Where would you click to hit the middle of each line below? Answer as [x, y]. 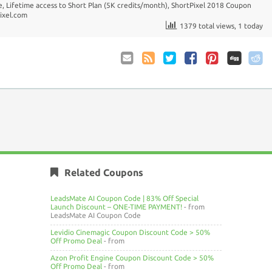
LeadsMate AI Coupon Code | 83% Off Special [124, 198]
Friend [131, 102]
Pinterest [221, 74]
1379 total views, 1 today [221, 25]
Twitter [175, 74]
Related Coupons [104, 172]
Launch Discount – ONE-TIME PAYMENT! [116, 207]
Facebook [200, 74]
